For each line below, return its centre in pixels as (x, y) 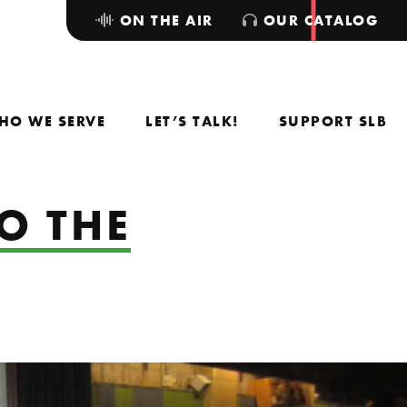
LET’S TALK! (192, 121)
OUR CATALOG (318, 20)
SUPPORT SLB (333, 121)
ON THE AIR (164, 20)
